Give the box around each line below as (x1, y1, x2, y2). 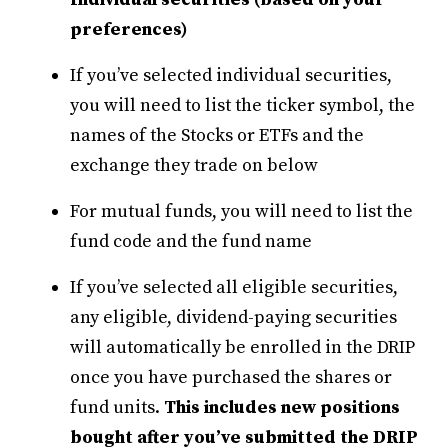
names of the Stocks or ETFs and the (70, 123, 364, 147)
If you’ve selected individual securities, (70, 63, 392, 87)
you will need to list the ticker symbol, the (70, 93, 415, 117)
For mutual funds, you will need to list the (70, 199, 413, 223)
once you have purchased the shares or (70, 365, 392, 389)
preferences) (70, 17, 187, 41)
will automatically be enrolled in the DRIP (70, 335, 415, 359)
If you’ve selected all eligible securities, (70, 275, 398, 299)
